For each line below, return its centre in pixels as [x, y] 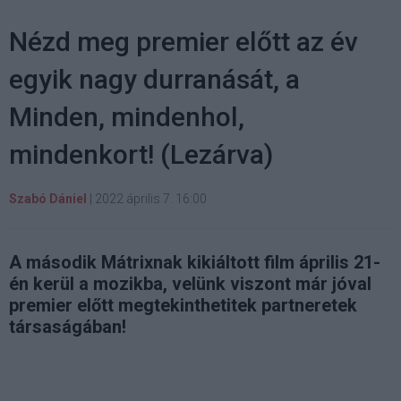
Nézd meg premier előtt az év [183, 41]
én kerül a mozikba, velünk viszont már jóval [190, 283]
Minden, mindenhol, [127, 116]
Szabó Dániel [48, 198]
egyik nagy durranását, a [154, 79]
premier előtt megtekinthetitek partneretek [183, 305]
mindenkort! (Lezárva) [141, 154]
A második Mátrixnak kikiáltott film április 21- [195, 262]
